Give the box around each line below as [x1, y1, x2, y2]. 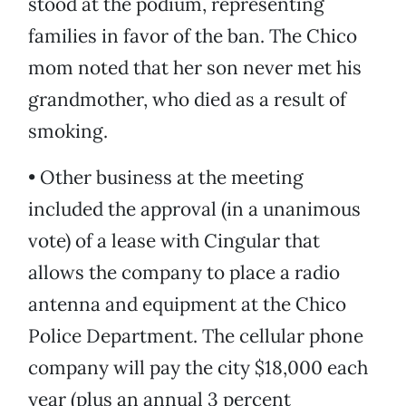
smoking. [28, 119, 108, 144]
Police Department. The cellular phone [28, 324, 363, 349]
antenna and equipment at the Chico [28, 292, 346, 317]
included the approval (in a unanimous [28, 197, 361, 222]
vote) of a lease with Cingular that [28, 228, 320, 254]
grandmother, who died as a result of [28, 87, 346, 112]
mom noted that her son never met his [28, 55, 362, 81]
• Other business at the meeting [28, 165, 304, 190]
